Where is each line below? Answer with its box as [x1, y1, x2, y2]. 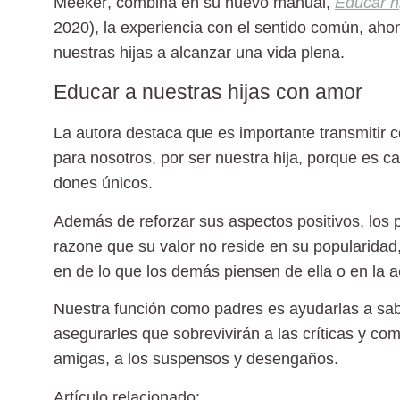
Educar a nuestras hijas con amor [54, 80, 362, 104]
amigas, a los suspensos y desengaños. [54, 350, 338, 369]
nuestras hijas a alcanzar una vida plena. [54, 43, 345, 62]
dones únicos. [54, 174, 153, 193]
